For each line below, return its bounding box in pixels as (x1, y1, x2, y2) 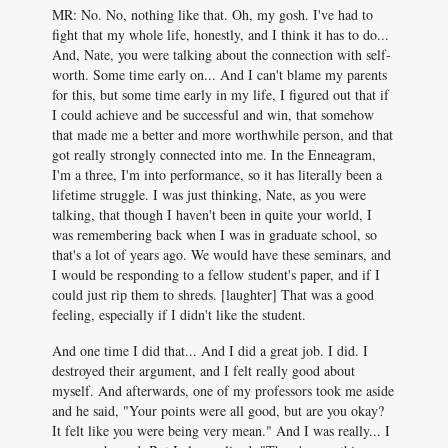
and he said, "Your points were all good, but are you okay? (52, 401, 384, 420)
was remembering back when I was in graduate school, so (52, 225, 377, 244)
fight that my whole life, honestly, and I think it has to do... (52, 25, 389, 44)
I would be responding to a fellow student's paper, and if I (52, 265, 380, 284)
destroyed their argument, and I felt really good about (52, 361, 355, 380)
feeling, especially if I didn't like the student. (52, 305, 306, 324)
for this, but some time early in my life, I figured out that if (52, 85, 389, 104)
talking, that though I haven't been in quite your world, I (52, 205, 372, 224)
